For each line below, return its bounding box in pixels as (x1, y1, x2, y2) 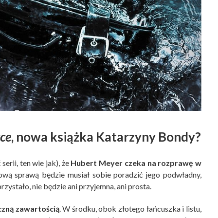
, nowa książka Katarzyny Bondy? (11, 129, 201, 145)
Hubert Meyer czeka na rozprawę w (69, 158, 202, 168)
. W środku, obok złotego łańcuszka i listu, (59, 204, 202, 214)
